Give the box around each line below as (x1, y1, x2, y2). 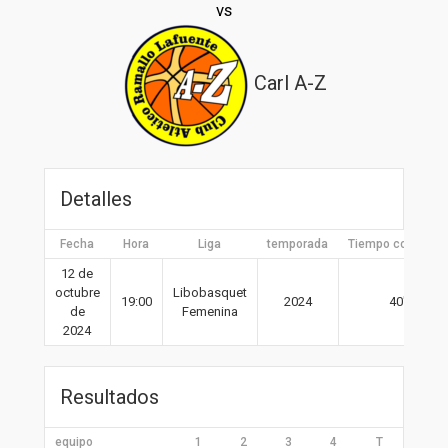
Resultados (59, 384, 159, 409)
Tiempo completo (347, 236, 446, 251)
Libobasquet (172, 284, 247, 300)
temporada (266, 236, 328, 251)
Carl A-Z (253, 70, 327, 95)
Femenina (181, 303, 238, 319)
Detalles (59, 186, 132, 211)
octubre (54, 284, 100, 300)
